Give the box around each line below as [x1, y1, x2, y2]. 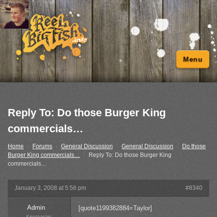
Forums [32, 143, 52, 150]
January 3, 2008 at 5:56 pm [15, 185, 86, 192]
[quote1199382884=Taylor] [78, 204, 152, 212]
